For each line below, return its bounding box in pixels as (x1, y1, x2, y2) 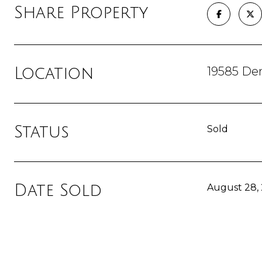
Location (14, 65, 94, 82)
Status (14, 123, 69, 141)
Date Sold (14, 182, 102, 199)
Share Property (14, 4, 148, 22)
